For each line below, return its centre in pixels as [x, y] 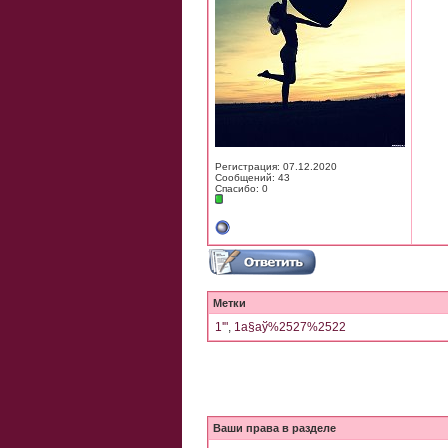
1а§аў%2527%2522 [290, 327]
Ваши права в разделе [274, 428]
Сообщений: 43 [252, 177]
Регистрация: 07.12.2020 [276, 166]
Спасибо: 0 [241, 188]
